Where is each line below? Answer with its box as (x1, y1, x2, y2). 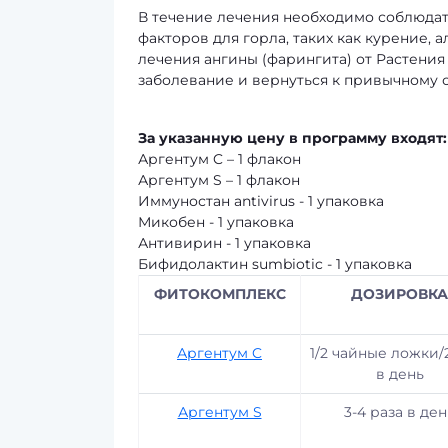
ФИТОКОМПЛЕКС (153, 285, 286, 303)
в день (375, 365, 424, 383)
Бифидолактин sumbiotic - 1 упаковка (138, 255, 412, 273)
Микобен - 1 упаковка (138, 213, 294, 231)
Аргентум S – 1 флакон (138, 171, 300, 189)
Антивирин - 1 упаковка (138, 234, 311, 252)
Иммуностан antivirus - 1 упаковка (138, 192, 384, 210)
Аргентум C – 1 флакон (138, 150, 301, 168)
